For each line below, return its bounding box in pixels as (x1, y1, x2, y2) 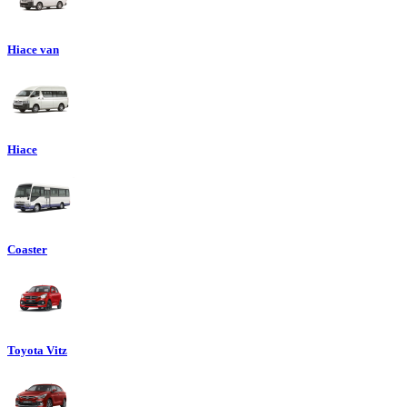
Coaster (7, 243, 47, 257)
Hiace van (7, 42, 59, 56)
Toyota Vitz (7, 342, 67, 357)
